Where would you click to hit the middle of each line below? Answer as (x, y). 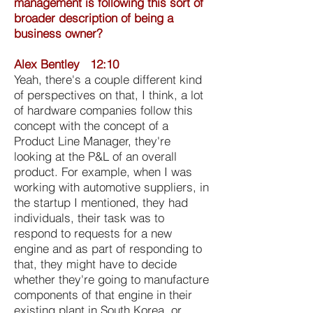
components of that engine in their (103, 294)
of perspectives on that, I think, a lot (109, 94)
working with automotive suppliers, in (111, 187)
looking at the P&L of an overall (95, 156)
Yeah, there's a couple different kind (108, 79)
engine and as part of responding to (108, 248)
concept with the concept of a (91, 125)
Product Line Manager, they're (92, 140)
